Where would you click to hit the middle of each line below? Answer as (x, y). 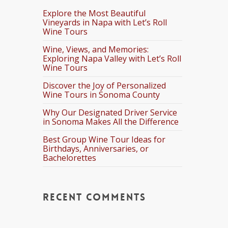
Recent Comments (95, 197)
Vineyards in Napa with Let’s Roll (105, 22)
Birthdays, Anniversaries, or (96, 149)
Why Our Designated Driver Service (110, 112)
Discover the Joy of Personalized (105, 85)
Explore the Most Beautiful (94, 13)
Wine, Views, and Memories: (96, 49)
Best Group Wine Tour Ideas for (104, 139)
